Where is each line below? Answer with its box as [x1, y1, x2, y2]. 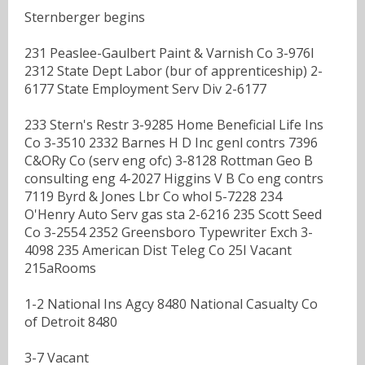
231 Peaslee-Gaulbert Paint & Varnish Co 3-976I [24, 43, 314, 62]
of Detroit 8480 [24, 312, 117, 331]
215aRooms [24, 258, 96, 277]
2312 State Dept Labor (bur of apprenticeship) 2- [24, 61, 323, 80]
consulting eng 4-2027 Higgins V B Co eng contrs [24, 169, 323, 187]
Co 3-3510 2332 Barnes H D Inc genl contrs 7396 [24, 133, 318, 152]
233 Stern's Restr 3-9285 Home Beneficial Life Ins [24, 115, 323, 134]
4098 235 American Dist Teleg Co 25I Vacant [24, 240, 292, 259]
